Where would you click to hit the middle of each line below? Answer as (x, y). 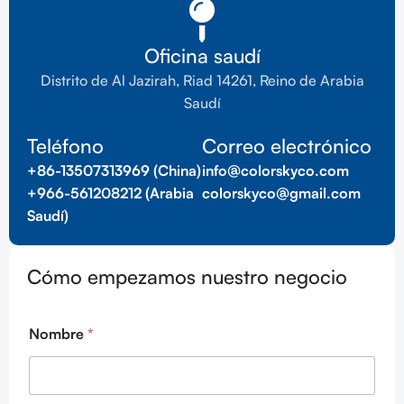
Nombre (58, 334)
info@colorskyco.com (275, 171)
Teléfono (65, 146)
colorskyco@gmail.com (281, 193)
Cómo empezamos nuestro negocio (187, 277)
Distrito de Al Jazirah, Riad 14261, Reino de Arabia (202, 81)
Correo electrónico (287, 146)
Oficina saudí (202, 56)
